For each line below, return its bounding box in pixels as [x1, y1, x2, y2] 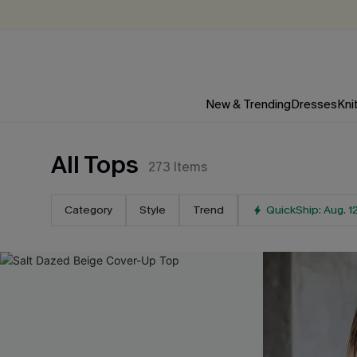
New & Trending [205, 96, 291, 112]
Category [65, 202, 112, 218]
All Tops [51, 149, 139, 181]
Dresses [290, 96, 337, 112]
